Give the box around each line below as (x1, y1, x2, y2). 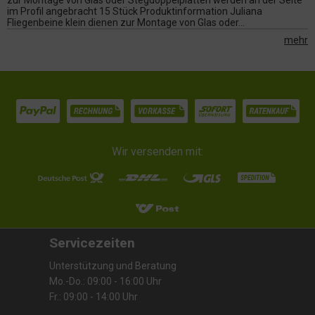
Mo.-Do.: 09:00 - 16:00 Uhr (49, 275, 162, 287)
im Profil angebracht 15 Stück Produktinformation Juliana (7, 6, 262, 17)
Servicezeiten (49, 234, 135, 251)
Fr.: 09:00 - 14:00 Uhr (49, 290, 138, 302)
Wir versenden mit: (112, 144, 203, 158)
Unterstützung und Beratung (49, 259, 176, 271)
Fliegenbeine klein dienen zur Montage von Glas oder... (7, 17, 245, 28)
